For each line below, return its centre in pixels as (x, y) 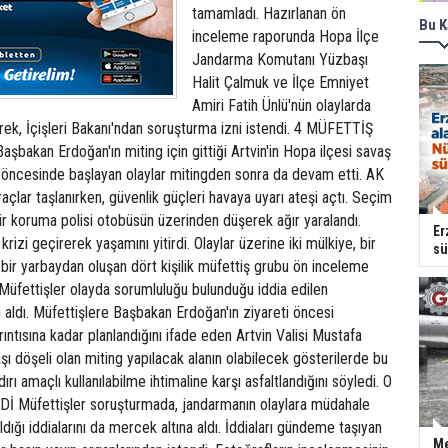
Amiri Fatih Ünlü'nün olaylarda (281, 105)
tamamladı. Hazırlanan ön (269, 13)
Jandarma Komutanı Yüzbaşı (280, 59)
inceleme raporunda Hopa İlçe (285, 36)
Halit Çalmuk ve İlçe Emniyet (280, 82)
